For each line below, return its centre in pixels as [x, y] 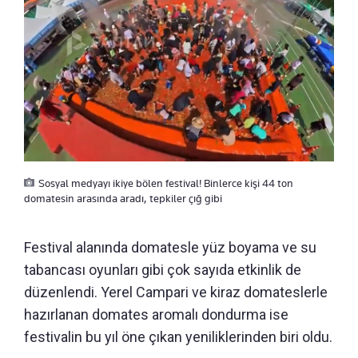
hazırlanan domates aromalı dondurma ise [156, 315]
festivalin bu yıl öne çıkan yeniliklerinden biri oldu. [178, 337]
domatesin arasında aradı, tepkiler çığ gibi [123, 199]
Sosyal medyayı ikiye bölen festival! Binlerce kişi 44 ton [166, 183]
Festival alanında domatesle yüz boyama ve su [170, 248]
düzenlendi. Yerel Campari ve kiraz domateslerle [176, 292]
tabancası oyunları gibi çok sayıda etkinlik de [163, 270]
